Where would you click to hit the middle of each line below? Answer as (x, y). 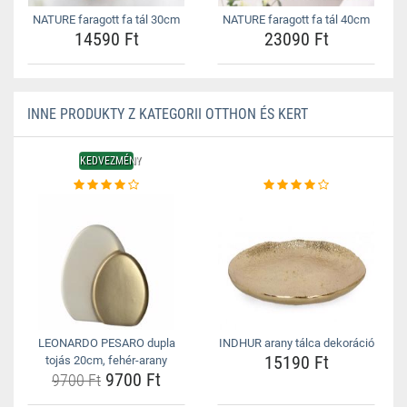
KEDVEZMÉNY (110, 161)
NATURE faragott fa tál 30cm (106, 20)
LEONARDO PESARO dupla (106, 343)
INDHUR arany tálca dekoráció (296, 343)
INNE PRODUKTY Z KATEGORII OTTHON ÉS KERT (168, 114)
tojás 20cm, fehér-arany (106, 360)
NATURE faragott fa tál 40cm (296, 20)
